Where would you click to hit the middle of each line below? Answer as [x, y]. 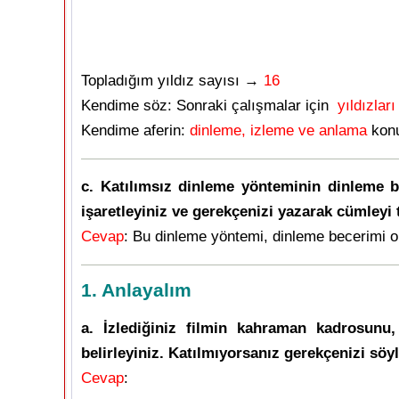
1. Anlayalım [136, 289]
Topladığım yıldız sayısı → [172, 80]
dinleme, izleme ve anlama [278, 130]
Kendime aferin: [135, 130]
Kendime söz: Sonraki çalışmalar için [209, 105]
